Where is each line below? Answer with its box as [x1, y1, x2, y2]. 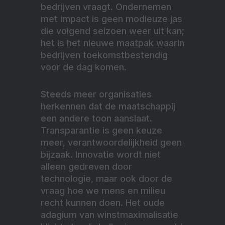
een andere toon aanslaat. [41, 113, 152, 124]
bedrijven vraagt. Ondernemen [41, 2, 171, 13]
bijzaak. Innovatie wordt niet [41, 149, 161, 160]
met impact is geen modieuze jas [41, 14, 182, 25]
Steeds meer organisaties [41, 89, 152, 100]
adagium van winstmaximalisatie [41, 209, 178, 220]
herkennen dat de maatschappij [41, 101, 175, 112]
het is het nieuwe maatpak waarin [41, 38, 184, 49]
